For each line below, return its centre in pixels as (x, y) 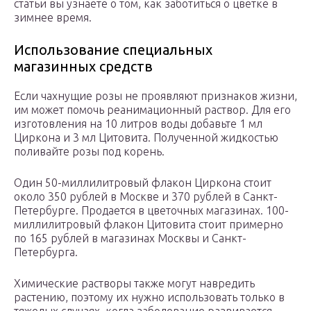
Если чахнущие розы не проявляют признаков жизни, (155, 96)
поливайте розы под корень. (89, 152)
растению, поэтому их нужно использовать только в (149, 297)
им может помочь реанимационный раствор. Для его (152, 110)
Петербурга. (46, 252)
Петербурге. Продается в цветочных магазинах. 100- (151, 211)
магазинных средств (83, 67)
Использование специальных (113, 50)
